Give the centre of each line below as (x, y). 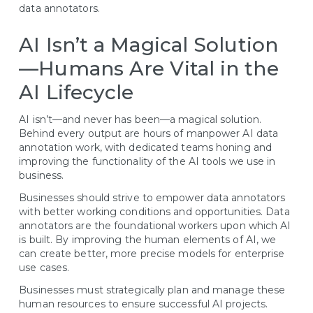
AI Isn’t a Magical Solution (148, 44)
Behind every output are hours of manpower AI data (149, 133)
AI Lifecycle (77, 92)
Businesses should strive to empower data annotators (152, 197)
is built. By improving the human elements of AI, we (148, 239)
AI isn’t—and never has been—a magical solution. (140, 119)
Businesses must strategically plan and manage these (152, 290)
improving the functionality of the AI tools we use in (147, 161)
